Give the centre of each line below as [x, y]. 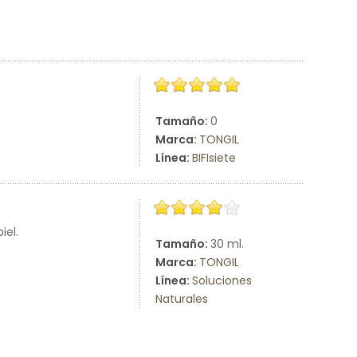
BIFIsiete [214, 158]
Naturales [182, 299]
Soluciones [222, 280]
